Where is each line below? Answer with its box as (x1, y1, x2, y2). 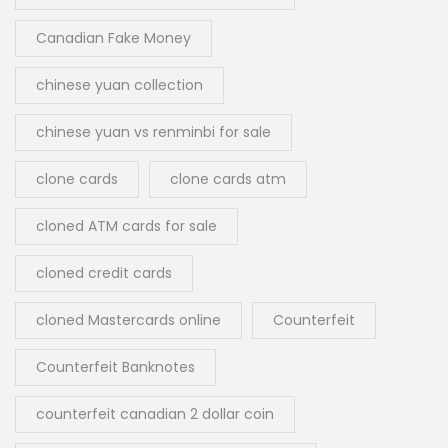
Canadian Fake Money (36, 28, 191, 49)
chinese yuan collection (36, 75, 203, 96)
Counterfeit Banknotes (36, 357, 195, 378)
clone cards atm (170, 169, 286, 190)
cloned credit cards (36, 263, 172, 284)
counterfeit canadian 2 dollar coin (36, 404, 274, 425)
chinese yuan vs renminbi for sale (36, 122, 271, 143)
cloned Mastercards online (36, 310, 221, 331)
